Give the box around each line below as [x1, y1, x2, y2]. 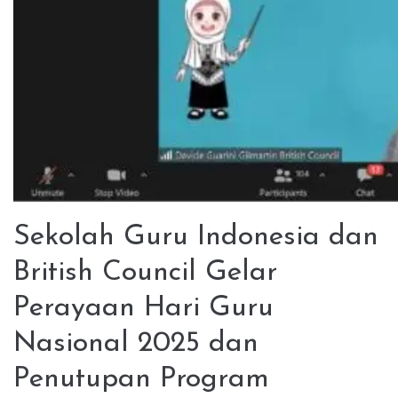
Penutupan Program [13, 365, 269, 394]
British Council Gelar [13, 259, 277, 287]
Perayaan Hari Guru [13, 294, 274, 322]
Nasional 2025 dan [13, 330, 259, 358]
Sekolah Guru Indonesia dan [13, 223, 378, 251]
